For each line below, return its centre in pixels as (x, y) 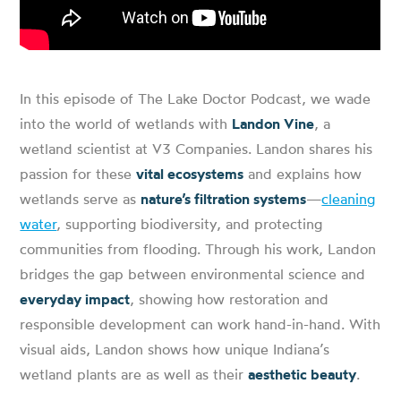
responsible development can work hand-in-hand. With (200, 324)
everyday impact (75, 299)
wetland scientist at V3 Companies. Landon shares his (196, 148)
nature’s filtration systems (224, 198)
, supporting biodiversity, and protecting (190, 223)
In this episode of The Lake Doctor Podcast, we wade (196, 98)
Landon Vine (273, 123)
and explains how (303, 173)
